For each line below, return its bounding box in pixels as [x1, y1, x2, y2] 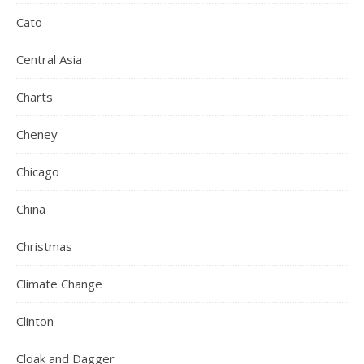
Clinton [16, 313, 54, 329]
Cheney [16, 126, 58, 142]
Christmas [16, 238, 72, 254]
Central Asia [16, 51, 82, 67]
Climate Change [16, 275, 102, 292]
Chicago [16, 163, 59, 180]
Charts [16, 89, 53, 105]
